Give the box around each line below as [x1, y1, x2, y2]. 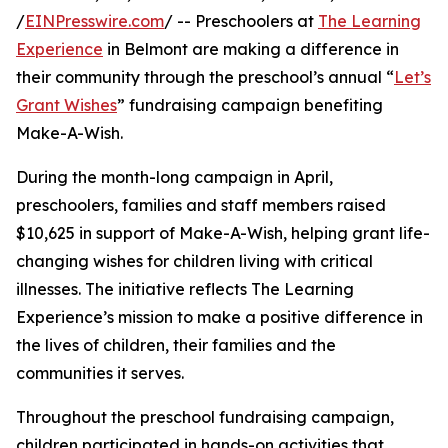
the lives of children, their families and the [16, 335, 336, 356]
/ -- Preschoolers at [164, 11, 318, 32]
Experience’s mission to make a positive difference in [16, 307, 423, 328]
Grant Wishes [16, 95, 117, 116]
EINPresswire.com [25, 11, 164, 32]
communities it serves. [16, 363, 184, 384]
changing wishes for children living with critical [16, 251, 373, 272]
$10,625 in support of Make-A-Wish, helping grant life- [16, 223, 430, 244]
